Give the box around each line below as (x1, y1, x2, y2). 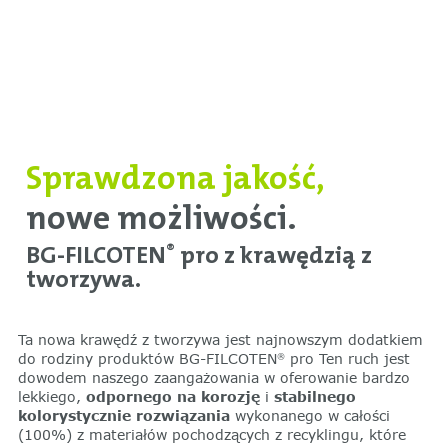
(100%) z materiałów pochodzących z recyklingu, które (17, 425, 406, 443)
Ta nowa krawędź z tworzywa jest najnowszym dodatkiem (17, 330, 423, 348)
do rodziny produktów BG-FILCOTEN (17, 349, 277, 367)
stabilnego (273, 387, 356, 405)
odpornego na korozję (85, 387, 260, 405)
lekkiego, (17, 387, 86, 405)
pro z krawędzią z (174, 238, 372, 271)
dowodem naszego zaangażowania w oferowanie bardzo (17, 368, 410, 386)
